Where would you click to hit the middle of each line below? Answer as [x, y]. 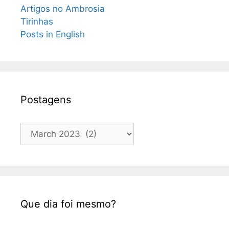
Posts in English [53, 35]
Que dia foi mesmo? [68, 204]
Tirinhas [37, 22]
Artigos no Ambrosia [63, 9]
